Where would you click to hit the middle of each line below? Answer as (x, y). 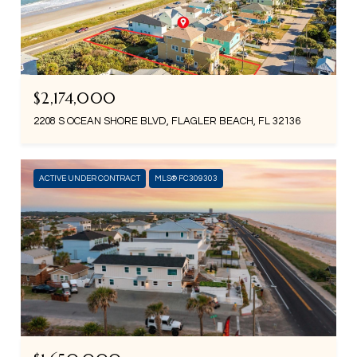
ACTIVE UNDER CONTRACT (90, 178)
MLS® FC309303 (186, 178)
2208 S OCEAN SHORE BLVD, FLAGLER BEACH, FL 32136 (167, 121)
